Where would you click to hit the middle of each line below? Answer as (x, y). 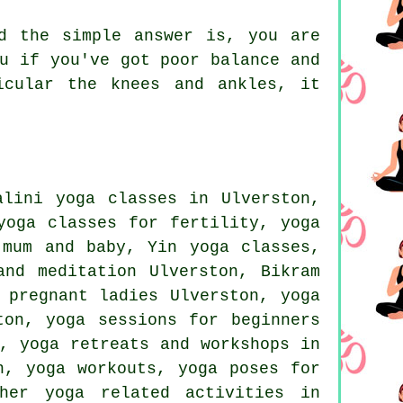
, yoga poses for (238, 369)
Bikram (291, 272)
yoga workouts (91, 369)
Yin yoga (188, 248)
